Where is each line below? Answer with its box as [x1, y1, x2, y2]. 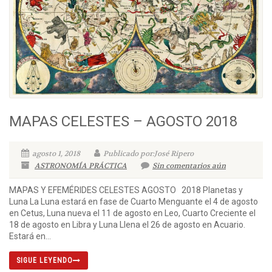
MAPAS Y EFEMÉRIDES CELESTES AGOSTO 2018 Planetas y [9, 185, 243, 195]
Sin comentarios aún [152, 161, 226, 171]
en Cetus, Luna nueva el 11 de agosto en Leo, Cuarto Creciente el [9, 208, 256, 219]
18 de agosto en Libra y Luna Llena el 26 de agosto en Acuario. [9, 220, 245, 230]
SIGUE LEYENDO [16, 256, 73, 265]
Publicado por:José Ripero [103, 149, 194, 159]
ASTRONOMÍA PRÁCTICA [35, 161, 127, 171]
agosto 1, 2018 [32, 149, 80, 159]
